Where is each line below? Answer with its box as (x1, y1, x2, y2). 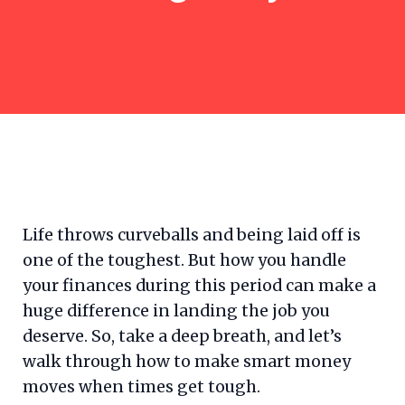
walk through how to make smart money (23, 352, 351, 372)
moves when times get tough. (23, 377, 260, 398)
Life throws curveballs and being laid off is (23, 225, 361, 246)
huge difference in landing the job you (23, 301, 330, 322)
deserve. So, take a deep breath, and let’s (23, 326, 342, 347)
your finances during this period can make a (23, 276, 376, 297)
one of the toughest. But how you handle (23, 250, 346, 271)
